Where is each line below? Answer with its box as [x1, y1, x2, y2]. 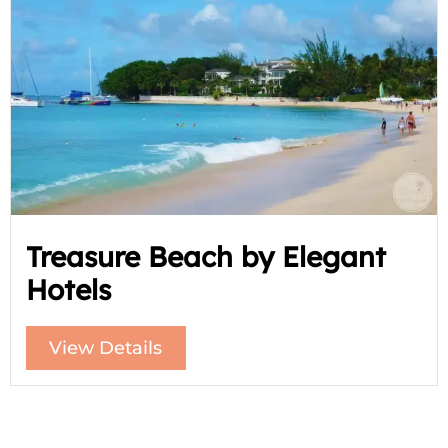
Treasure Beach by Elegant [25, 238, 386, 274]
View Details [49, 336, 163, 359]
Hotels [25, 271, 111, 307]
